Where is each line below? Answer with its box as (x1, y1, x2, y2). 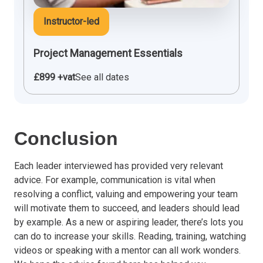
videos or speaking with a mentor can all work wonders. (14, 244, 241, 256)
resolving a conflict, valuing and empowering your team (14, 188, 238, 200)
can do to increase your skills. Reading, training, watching (14, 230, 246, 242)
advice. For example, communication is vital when (14, 174, 215, 186)
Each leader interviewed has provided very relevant (14, 160, 223, 171)
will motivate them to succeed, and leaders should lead (14, 202, 240, 214)
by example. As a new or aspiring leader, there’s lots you (14, 216, 243, 228)
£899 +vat (33, 71, 75, 83)
